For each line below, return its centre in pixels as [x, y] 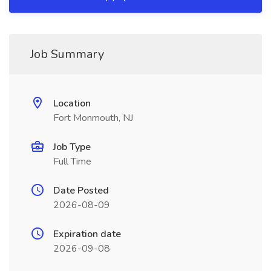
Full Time [72, 162]
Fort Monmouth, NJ [93, 118]
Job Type [72, 147]
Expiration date [87, 234]
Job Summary [67, 54]
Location [72, 103]
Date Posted [81, 191]
